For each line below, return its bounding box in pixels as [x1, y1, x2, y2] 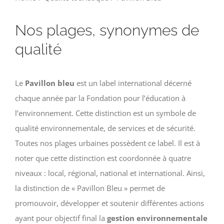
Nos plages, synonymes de [15, 21, 199, 39]
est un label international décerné [74, 77, 191, 88]
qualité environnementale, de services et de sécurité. [15, 122, 195, 133]
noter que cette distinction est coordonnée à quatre [15, 152, 191, 163]
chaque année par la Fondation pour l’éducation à [15, 92, 185, 103]
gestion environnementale [107, 212, 207, 223]
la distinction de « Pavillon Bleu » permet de [15, 182, 165, 193]
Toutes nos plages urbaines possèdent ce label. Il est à [15, 137, 200, 148]
